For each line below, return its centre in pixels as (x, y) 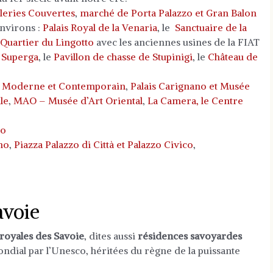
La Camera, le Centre (195, 101)
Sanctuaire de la (211, 27)
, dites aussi (111, 236)
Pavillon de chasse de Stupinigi (123, 57)
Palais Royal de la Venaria (100, 27)
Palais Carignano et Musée (190, 86)
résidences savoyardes (190, 236)
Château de (233, 57)
